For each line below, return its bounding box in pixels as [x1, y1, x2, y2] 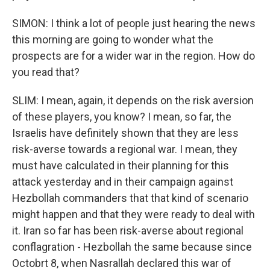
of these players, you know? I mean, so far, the [12, 110, 231, 123]
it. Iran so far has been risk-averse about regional [12, 224, 243, 237]
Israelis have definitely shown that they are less [12, 127, 239, 139]
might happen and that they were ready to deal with [12, 208, 255, 221]
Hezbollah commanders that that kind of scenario [12, 192, 248, 204]
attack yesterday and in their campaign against [12, 175, 233, 188]
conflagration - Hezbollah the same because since [12, 240, 252, 253]
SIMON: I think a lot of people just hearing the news [12, 17, 256, 30]
